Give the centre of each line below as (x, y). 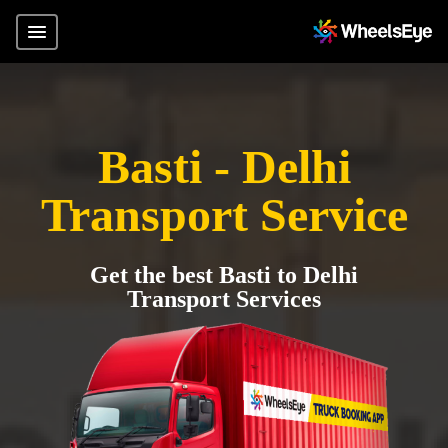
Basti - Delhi (224, 166)
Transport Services (224, 299)
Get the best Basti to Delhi (224, 275)
